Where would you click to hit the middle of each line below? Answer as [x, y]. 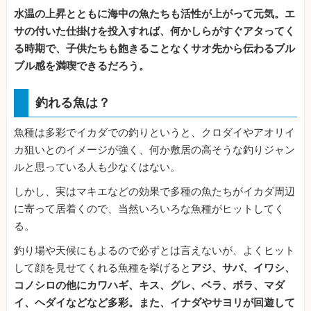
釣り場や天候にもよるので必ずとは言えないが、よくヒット [154, 250]
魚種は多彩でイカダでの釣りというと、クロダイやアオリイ [154, 132]
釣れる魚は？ [73, 102]
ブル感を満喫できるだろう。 [82, 66]
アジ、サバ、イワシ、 [243, 268]
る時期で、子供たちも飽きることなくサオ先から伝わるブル [154, 48]
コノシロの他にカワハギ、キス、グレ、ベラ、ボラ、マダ [149, 285]
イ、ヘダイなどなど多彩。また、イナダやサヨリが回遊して [154, 302]
